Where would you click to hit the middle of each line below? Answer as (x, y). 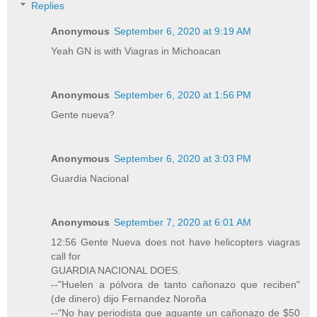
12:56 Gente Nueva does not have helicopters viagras (175, 242)
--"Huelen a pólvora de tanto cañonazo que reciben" (175, 285)
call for (66, 257)
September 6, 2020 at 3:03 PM (183, 159)
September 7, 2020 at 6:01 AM (183, 223)
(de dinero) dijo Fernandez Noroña (129, 299)
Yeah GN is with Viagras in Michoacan (136, 51)
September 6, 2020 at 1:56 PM (183, 95)
